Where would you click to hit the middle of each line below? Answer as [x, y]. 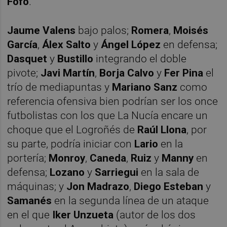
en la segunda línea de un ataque [130, 200]
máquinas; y [37, 186]
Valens [59, 30]
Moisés [190, 30]
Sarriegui [117, 172]
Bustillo [75, 59]
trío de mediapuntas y [60, 87]
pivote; [23, 73]
